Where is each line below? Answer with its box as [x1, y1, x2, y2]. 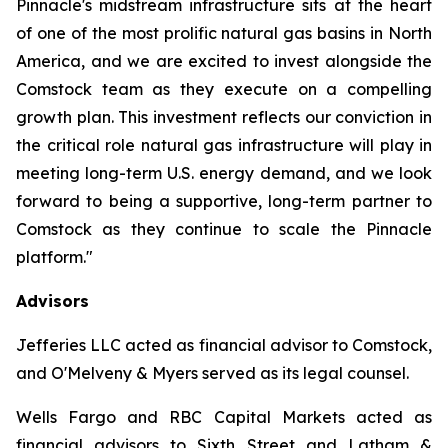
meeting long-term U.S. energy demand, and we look [16, 163, 432, 183]
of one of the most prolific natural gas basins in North [16, 23, 432, 43]
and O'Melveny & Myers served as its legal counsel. [16, 363, 409, 383]
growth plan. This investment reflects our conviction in [16, 107, 432, 127]
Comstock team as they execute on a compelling [16, 79, 432, 99]
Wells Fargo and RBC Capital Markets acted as [16, 407, 432, 427]
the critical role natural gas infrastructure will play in [16, 135, 432, 155]
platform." [16, 247, 93, 267]
